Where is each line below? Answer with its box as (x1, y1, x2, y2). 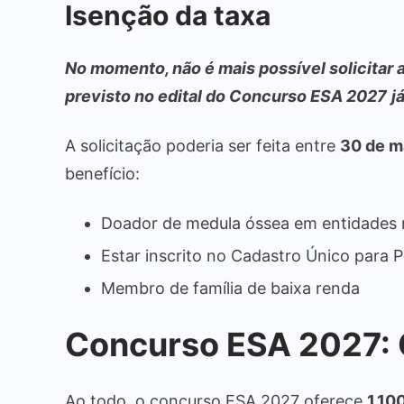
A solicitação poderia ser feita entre (65, 135, 340, 155)
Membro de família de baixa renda (101, 278, 360, 298)
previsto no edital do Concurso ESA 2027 (65, 86, 387, 106)
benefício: (65, 163, 140, 183)
